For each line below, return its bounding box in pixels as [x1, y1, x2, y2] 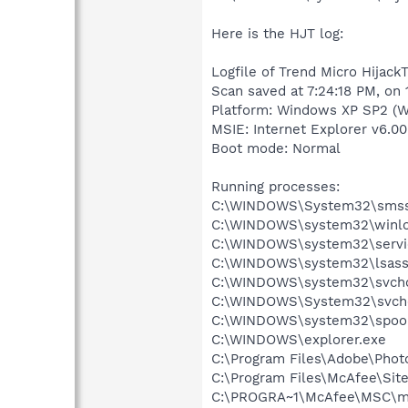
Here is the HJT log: [211, 25, 343, 42]
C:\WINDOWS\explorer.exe [211, 331, 386, 348]
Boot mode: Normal [211, 139, 341, 157]
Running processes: [211, 178, 340, 195]
